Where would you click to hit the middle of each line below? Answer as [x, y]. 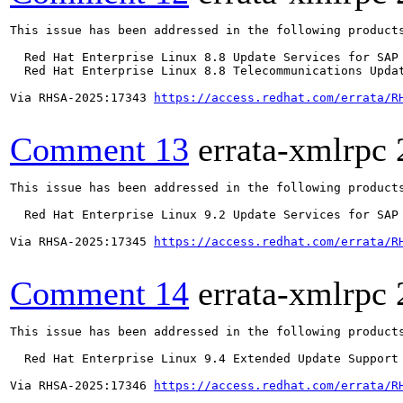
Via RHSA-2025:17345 [82, 242]
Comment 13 [99, 149]
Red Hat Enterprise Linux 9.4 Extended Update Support [204, 358]
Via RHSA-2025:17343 [82, 98]
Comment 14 [99, 293]
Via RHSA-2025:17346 [82, 385]
